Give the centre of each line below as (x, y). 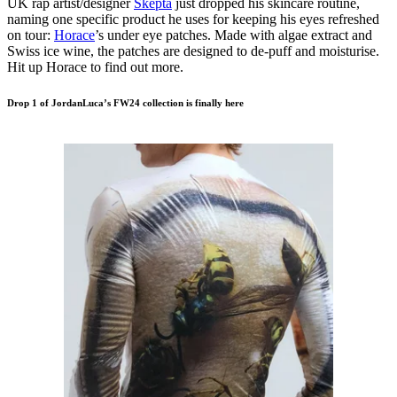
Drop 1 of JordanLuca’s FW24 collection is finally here (125, 102)
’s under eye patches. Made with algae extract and (234, 35)
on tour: (31, 35)
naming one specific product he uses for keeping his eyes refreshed (193, 19)
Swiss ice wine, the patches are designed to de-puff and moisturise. (193, 51)
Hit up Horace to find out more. (95, 66)
